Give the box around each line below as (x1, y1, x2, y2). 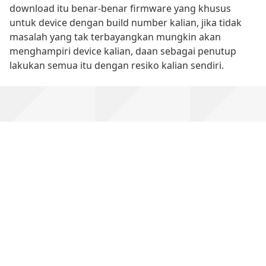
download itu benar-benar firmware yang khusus (9, 1, 231, 15)
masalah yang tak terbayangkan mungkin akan (9, 30, 221, 43)
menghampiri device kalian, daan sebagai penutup (9, 44, 236, 58)
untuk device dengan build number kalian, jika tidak (9, 15, 242, 29)
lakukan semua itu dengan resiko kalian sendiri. (9, 58, 224, 72)
